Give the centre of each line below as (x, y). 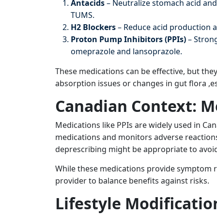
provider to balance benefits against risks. (132, 181)
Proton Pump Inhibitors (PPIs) (128, 39)
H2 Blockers (93, 27)
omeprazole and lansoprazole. (126, 51)
